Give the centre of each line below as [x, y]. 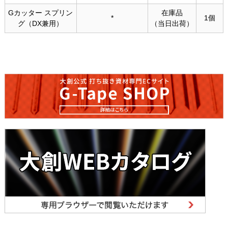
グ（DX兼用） [41, 23]
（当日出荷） [172, 23]
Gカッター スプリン [41, 12]
